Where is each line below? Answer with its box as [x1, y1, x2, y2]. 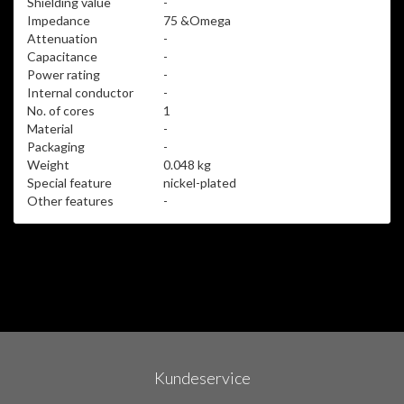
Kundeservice [153, 367, 251, 388]
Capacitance [27, 48, 97, 64]
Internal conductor [27, 84, 133, 100]
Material [27, 120, 73, 136]
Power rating [27, 66, 100, 82]
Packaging [27, 138, 85, 154]
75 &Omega [163, 12, 231, 28]
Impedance [27, 12, 90, 28]
